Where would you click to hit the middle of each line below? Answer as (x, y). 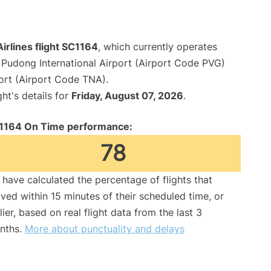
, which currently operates (158, 47)
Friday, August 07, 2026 (127, 96)
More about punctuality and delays (104, 229)
